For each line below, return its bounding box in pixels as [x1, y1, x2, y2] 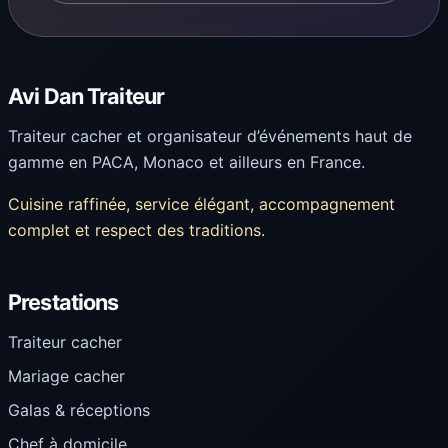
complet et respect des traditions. [8, 220, 265, 241]
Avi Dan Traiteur [8, 83, 165, 110]
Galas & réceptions [8, 400, 150, 421]
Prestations [8, 289, 119, 316]
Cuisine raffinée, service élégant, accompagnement [8, 194, 395, 215]
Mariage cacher [8, 366, 125, 387]
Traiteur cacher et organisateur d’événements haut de [8, 126, 412, 147]
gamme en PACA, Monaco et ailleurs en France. [8, 152, 365, 173]
